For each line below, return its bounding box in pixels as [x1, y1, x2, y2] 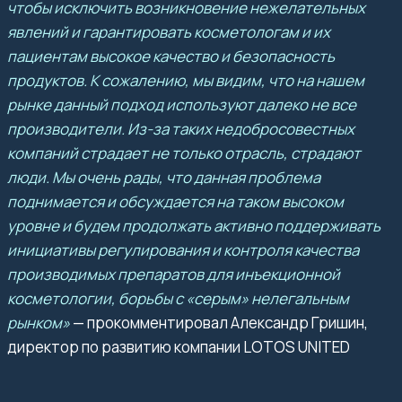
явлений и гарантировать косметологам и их [7, 21, 330, 42]
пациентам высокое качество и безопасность [7, 45, 335, 66]
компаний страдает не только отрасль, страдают [7, 142, 361, 163]
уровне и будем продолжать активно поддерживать [7, 214, 380, 236]
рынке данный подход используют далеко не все [7, 93, 356, 115]
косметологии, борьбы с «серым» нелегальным [7, 287, 349, 309]
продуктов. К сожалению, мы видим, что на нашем [7, 69, 364, 91]
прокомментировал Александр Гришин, [87, 311, 368, 333]
